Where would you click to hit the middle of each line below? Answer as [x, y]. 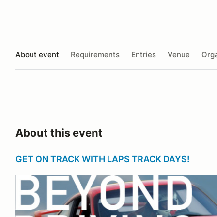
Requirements [95, 54]
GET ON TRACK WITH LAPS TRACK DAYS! [103, 159]
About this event [59, 133]
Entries [144, 54]
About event [37, 54]
